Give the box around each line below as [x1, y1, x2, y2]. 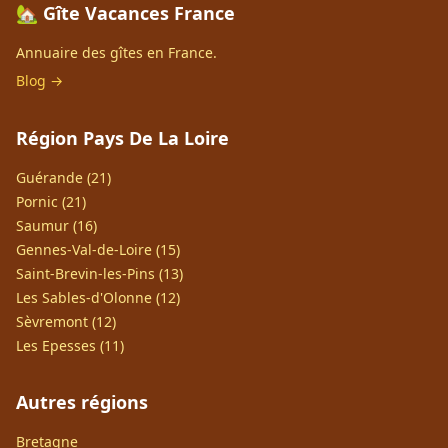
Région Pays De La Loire [16, 126, 229, 150]
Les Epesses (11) [16, 336, 124, 355]
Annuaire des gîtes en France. [16, 43, 217, 62]
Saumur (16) [16, 216, 97, 235]
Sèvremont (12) [16, 312, 116, 331]
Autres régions [16, 390, 148, 414]
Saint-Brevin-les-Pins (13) [16, 264, 183, 283]
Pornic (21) [16, 192, 86, 211]
